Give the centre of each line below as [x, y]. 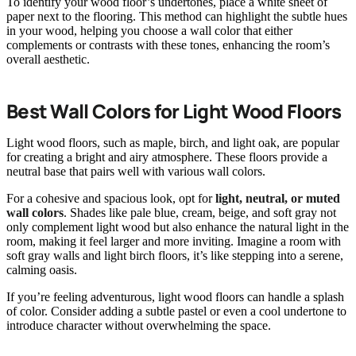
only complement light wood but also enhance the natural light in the [178, 226]
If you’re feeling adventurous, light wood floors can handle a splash [175, 296]
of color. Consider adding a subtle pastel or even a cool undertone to [176, 311]
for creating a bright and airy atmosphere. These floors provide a [167, 157]
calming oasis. [42, 269]
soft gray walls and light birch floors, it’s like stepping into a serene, [175, 255]
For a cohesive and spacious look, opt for [111, 198]
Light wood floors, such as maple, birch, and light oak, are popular [173, 142]
